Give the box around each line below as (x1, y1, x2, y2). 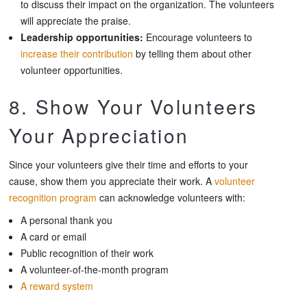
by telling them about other (133, 46, 251, 60)
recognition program (9, 190, 97, 204)
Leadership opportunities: (21, 29, 143, 44)
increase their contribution (21, 46, 133, 60)
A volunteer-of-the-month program (21, 262, 169, 276)
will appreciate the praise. (21, 13, 131, 27)
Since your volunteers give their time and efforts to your (9, 157, 248, 171)
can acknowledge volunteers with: (97, 190, 245, 204)
